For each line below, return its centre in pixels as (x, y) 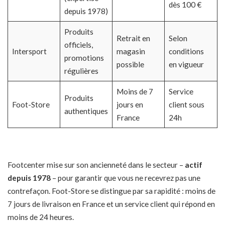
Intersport (29, 51)
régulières (81, 71)
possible (130, 65)
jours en (130, 105)
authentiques (86, 111)
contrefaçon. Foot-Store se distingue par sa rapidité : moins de (111, 191)
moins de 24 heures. (41, 217)
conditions (186, 51)
